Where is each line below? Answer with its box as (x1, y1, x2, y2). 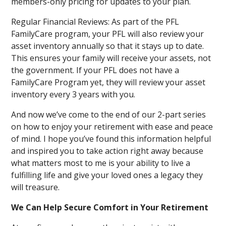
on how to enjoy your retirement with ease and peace (11, 121, 213, 132)
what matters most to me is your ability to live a (11, 157, 191, 168)
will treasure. (11, 182, 62, 193)
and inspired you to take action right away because (11, 145, 204, 156)
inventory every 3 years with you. (11, 89, 136, 100)
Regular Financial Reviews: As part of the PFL (11, 16, 180, 27)
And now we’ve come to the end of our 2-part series (11, 109, 206, 120)
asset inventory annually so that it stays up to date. (11, 40, 204, 51)
